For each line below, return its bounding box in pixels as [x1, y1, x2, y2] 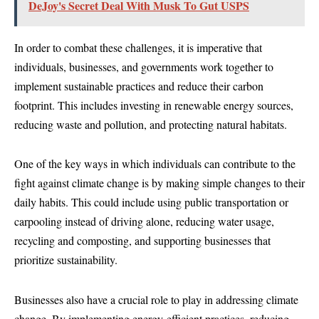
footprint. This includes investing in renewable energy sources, [14, 97, 293, 113]
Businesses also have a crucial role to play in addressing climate [14, 291, 298, 307]
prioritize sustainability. [14, 252, 117, 268]
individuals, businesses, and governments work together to [14, 58, 273, 74]
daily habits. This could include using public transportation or [14, 194, 288, 210]
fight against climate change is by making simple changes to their [14, 175, 305, 191]
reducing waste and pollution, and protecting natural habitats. [14, 116, 287, 132]
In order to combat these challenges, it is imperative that [14, 39, 262, 55]
